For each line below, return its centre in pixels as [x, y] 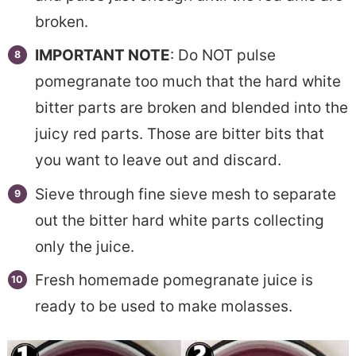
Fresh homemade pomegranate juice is [174, 281]
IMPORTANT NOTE [102, 56]
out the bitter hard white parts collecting [179, 220]
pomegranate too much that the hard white [188, 82]
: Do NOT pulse [222, 56]
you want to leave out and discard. [158, 161]
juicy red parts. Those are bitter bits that [179, 134]
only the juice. [84, 246]
